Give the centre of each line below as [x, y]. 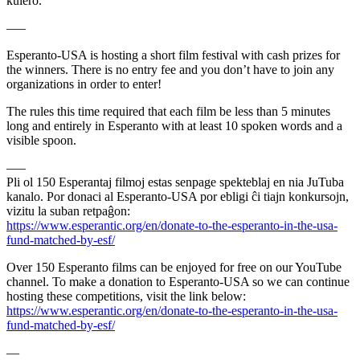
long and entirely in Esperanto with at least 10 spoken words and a [174, 125]
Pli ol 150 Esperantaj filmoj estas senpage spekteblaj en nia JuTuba [175, 182]
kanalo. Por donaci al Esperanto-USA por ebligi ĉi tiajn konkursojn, [178, 196]
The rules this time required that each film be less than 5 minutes [168, 111]
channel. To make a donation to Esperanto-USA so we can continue [178, 281]
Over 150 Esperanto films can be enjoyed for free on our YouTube [174, 267]
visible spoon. [41, 140]
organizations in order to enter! [84, 84]
